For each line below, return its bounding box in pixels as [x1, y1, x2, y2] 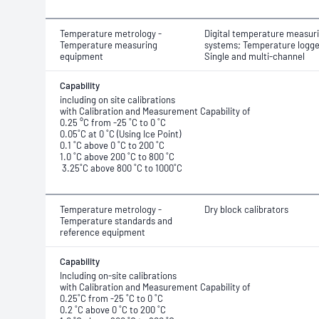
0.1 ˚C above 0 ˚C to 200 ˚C [60, 140, 164, 151]
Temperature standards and [60, 215, 172, 226]
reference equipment [60, 226, 145, 238]
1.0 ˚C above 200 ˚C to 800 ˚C [60, 151, 174, 162]
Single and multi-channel [204, 51, 305, 62]
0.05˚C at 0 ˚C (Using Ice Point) [60, 128, 181, 140]
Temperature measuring [60, 39, 157, 51]
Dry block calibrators [204, 204, 288, 215]
